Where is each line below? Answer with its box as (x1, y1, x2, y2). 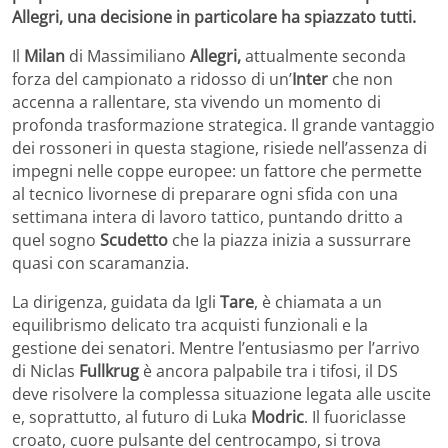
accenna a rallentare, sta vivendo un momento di (12, 90, 381, 113)
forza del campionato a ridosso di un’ (12, 67, 292, 90)
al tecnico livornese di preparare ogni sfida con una (12, 182, 398, 205)
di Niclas (12, 359, 79, 382)
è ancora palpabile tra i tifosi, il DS (139, 359, 398, 382)
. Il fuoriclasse (304, 405, 406, 428)
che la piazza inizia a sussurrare (168, 228, 411, 251)
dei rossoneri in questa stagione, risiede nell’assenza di (12, 136, 427, 159)
